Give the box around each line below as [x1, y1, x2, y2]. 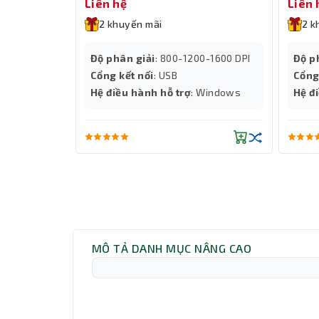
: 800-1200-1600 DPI [155, 52, 251, 65]
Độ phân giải [90, 52, 155, 65]
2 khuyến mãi [99, 18, 162, 31]
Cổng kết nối [90, 69, 154, 82]
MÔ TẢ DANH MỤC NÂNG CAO [92, 241, 252, 256]
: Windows [191, 86, 241, 99]
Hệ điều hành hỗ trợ [90, 86, 192, 99]
